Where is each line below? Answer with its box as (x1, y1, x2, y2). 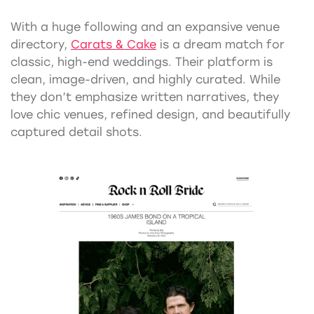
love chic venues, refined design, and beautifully (11, 107, 290, 121)
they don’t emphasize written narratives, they (11, 90, 279, 104)
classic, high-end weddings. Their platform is (11, 55, 273, 69)
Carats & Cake (71, 37, 156, 51)
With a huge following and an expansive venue (11, 20, 280, 34)
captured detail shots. (11, 125, 142, 139)
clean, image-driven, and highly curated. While (11, 72, 280, 86)
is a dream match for (156, 37, 285, 51)
